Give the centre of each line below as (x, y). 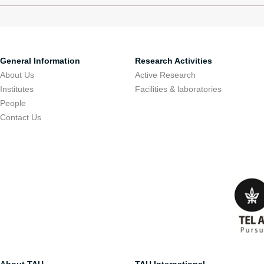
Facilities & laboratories (179, 89)
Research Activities (174, 61)
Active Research (166, 75)
